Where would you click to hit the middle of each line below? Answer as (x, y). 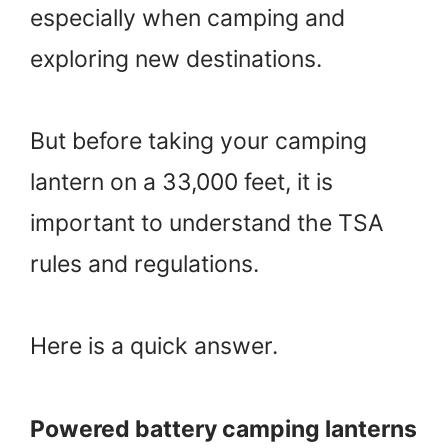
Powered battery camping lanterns (223, 428)
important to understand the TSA (207, 222)
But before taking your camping (198, 140)
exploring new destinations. (176, 58)
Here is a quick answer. (154, 346)
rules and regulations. (144, 263)
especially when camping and (187, 17)
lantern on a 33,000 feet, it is (181, 181)
